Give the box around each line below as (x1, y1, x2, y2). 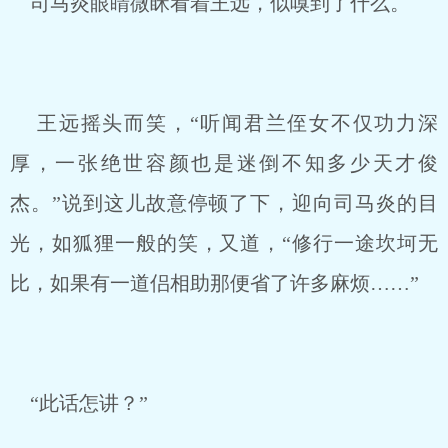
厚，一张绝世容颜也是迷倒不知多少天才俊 (10, 152, 438, 174)
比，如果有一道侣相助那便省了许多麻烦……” (10, 272, 419, 294)
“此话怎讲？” (10, 392, 148, 414)
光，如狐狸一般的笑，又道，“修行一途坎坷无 (10, 232, 438, 254)
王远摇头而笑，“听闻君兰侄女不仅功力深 (10, 112, 438, 134)
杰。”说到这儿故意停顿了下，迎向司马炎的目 (10, 192, 438, 214)
